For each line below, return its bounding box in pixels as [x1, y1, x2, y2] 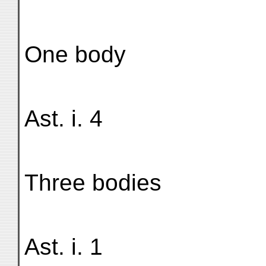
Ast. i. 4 [24, 106, 103, 131]
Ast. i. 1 [24, 234, 103, 259]
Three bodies [24, 170, 161, 195]
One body [24, 42, 126, 67]
